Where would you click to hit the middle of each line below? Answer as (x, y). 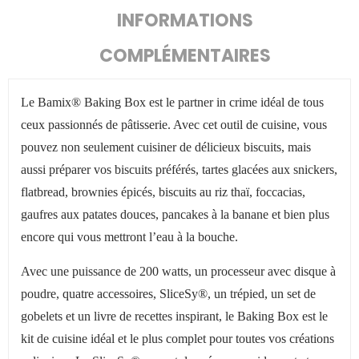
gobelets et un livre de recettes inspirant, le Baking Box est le (174, 316)
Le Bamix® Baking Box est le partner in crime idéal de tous (172, 102)
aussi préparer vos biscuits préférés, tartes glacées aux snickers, (179, 169)
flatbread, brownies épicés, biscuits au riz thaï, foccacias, (163, 192)
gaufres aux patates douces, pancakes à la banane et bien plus (175, 214)
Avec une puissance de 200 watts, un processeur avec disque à (178, 271)
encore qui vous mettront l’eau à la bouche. (129, 237)
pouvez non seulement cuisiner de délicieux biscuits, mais (166, 147)
